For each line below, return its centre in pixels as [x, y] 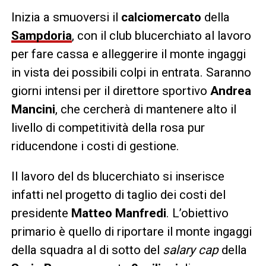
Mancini [33, 109]
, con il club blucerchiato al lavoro [161, 35]
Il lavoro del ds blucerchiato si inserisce [118, 176]
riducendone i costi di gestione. [95, 146]
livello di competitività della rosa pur [108, 127]
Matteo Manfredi [118, 213]
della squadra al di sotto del [87, 250]
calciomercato [162, 17]
